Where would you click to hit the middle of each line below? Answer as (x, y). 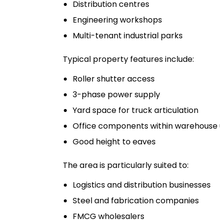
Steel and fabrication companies (136, 201)
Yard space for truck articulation (136, 110)
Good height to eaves (114, 142)
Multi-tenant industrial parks (128, 36)
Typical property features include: (128, 59)
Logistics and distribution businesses (142, 185)
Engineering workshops (117, 20)
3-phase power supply (116, 95)
